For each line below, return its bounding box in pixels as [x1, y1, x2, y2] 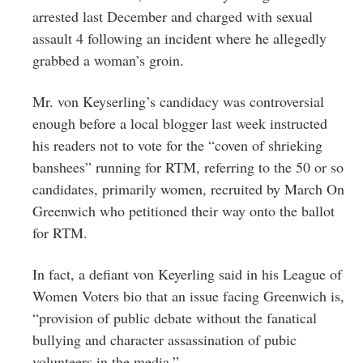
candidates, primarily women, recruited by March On [32, 178, 344, 199]
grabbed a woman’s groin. [32, 49, 184, 70]
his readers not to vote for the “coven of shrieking [32, 135, 322, 155]
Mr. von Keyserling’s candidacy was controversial [32, 91, 324, 111]
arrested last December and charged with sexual [32, 6, 313, 26]
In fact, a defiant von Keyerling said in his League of [32, 263, 342, 284]
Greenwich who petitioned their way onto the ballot [32, 200, 335, 220]
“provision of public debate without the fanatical [32, 307, 317, 327]
